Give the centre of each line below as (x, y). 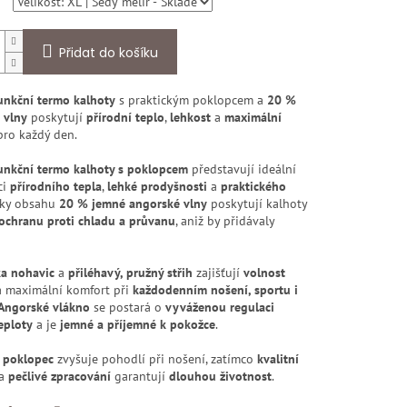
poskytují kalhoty (257, 204)
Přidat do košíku (108, 53)
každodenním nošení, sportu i (215, 290)
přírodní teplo (125, 118)
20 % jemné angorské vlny (133, 204)
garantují (139, 377)
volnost (264, 273)
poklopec (28, 359)
